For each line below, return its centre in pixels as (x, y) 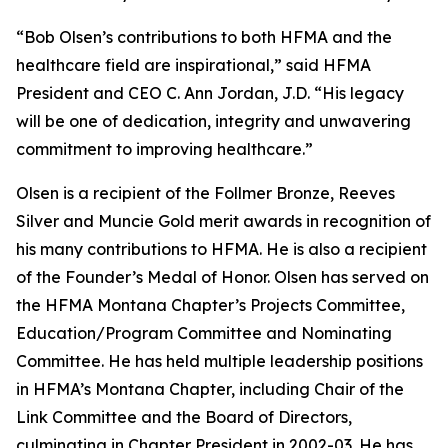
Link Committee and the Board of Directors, (184, 417)
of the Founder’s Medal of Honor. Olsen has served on (222, 277)
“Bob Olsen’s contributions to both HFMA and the (204, 37)
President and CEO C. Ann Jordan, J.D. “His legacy (210, 93)
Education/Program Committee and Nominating (204, 333)
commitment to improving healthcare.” (166, 149)
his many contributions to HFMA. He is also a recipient (221, 249)
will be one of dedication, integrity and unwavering (213, 121)
